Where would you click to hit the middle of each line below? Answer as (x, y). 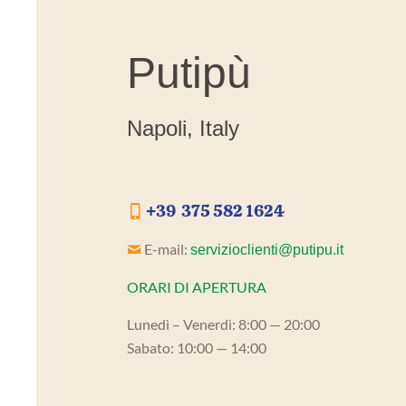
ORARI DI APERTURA (197, 287)
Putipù (189, 73)
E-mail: (166, 249)
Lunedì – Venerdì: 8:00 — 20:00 (223, 324)
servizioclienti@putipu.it (267, 250)
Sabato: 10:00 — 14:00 (197, 348)
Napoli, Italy (183, 128)
